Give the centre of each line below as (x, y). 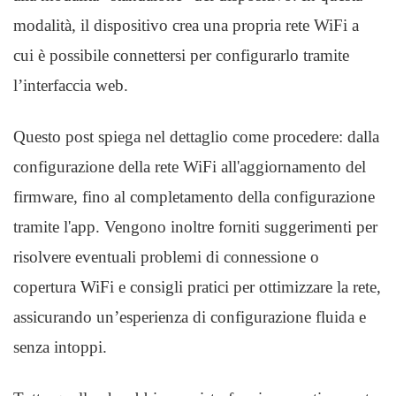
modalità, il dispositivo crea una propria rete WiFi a (186, 25)
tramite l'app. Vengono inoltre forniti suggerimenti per (195, 227)
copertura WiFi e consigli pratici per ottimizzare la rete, (197, 287)
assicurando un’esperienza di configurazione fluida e (190, 317)
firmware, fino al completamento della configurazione (194, 197)
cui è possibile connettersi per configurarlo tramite (181, 55)
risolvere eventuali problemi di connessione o (166, 257)
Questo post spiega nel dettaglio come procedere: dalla (196, 137)
